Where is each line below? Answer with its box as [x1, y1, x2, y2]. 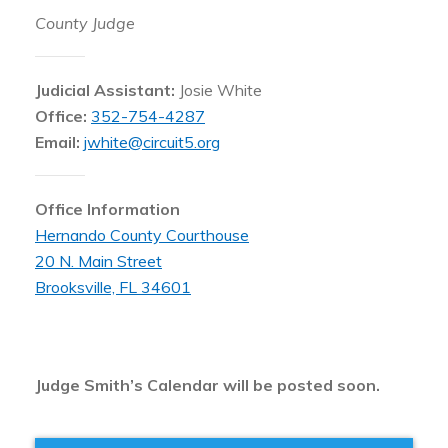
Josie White [179, 80, 262, 101]
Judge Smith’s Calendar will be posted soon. [35, 375, 380, 396]
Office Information [35, 199, 180, 220]
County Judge [35, 13, 135, 34]
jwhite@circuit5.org [84, 132, 220, 153]
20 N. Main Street [35, 251, 162, 272]
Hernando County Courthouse [35, 225, 249, 246]
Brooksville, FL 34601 [35, 277, 191, 298]
